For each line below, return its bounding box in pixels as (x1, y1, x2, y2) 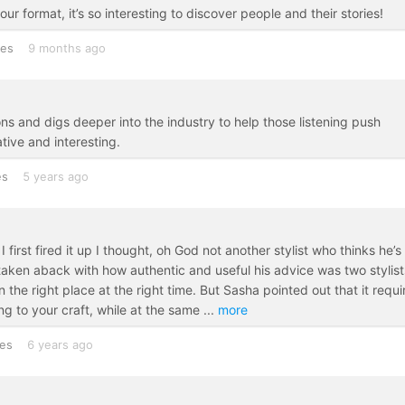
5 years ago (22, 170, 89, 184)
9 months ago (27, 42, 106, 55)
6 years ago (26, 338, 93, 352)
